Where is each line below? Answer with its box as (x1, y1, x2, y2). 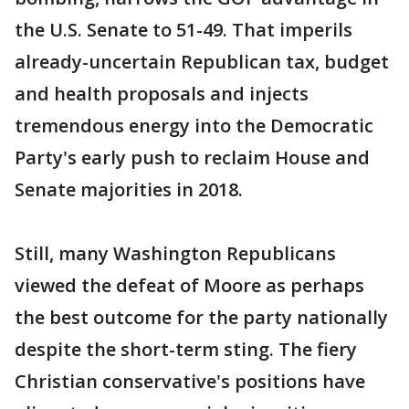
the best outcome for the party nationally (15, 305, 388, 330)
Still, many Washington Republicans (15, 241, 336, 266)
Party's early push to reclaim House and (15, 145, 370, 170)
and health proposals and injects (15, 81, 309, 106)
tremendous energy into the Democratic (15, 113, 373, 138)
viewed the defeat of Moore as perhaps (15, 273, 364, 298)
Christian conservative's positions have (15, 369, 365, 393)
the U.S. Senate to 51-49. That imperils (15, 17, 352, 42)
